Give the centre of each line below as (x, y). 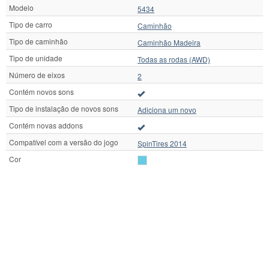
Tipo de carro (31, 24)
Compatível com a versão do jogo (64, 142)
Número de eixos (37, 74)
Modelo (21, 7)
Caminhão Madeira (169, 42)
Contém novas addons (46, 125)
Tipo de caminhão (38, 41)
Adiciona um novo (167, 109)
